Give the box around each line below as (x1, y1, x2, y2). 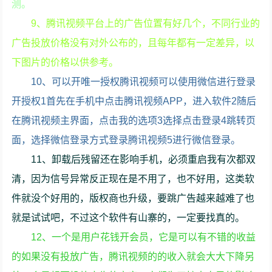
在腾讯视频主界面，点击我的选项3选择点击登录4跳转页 (12, 115, 256, 126)
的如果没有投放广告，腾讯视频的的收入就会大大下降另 (12, 251, 255, 262)
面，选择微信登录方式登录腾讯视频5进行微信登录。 (12, 135, 241, 146)
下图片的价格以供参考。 (12, 57, 119, 68)
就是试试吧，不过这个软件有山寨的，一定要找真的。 (12, 212, 245, 223)
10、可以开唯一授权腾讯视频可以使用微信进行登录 (31, 76, 256, 87)
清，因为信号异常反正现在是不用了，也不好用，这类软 (12, 174, 255, 185)
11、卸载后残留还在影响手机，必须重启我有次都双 (31, 154, 256, 165)
